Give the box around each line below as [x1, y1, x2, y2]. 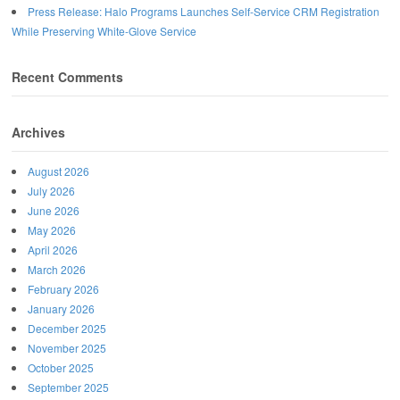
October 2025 [28, 360, 94, 376]
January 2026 [28, 301, 95, 317]
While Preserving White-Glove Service [12, 22, 196, 38]
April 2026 [28, 242, 78, 258]
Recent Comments [12, 67, 123, 86]
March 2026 [28, 262, 86, 278]
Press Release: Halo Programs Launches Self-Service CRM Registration [28, 3, 379, 19]
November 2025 [28, 340, 106, 356]
